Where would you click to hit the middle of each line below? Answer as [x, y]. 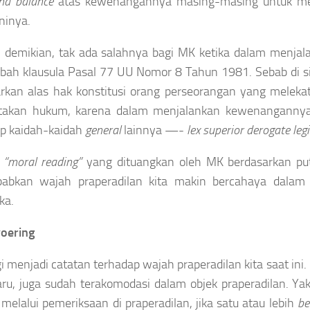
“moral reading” [43, 162]
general [103, 130]
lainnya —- [154, 130]
